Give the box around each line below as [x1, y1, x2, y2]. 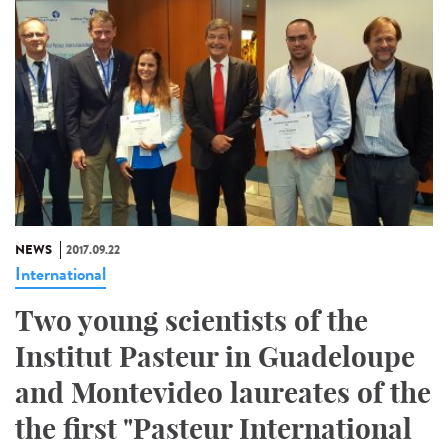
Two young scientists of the [15, 303, 368, 339]
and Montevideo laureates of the [15, 375, 431, 411]
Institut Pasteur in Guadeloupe [15, 339, 415, 375]
